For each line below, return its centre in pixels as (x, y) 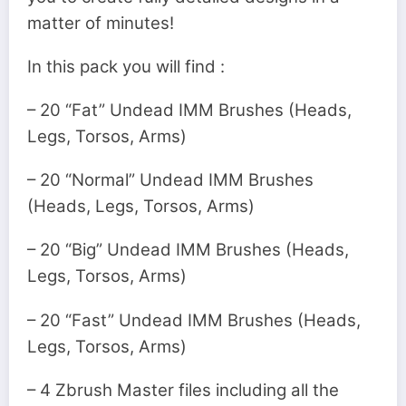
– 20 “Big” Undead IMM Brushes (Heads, (188, 250)
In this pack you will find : (126, 66)
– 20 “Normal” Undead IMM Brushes (170, 180)
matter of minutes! (101, 23)
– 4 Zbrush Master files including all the (183, 390)
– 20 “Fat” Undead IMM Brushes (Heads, (189, 110)
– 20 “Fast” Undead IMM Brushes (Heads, (194, 320)
